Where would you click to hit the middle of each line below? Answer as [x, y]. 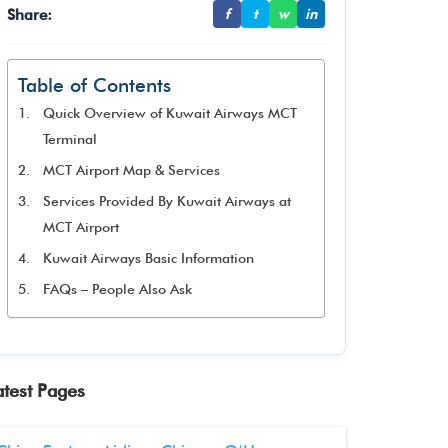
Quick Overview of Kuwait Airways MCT [169, 113]
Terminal [69, 139]
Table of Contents [94, 85]
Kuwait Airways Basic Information [148, 258]
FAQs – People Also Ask [117, 289]
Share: [29, 14]
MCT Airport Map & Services [131, 170]
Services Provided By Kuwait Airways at [166, 201]
